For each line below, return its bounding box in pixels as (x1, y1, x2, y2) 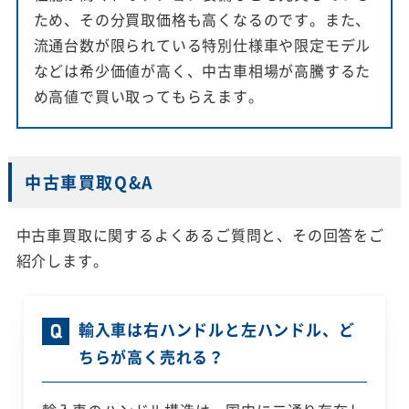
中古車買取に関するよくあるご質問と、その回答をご (16, 224, 384, 246)
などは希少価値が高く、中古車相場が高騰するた (33, 59, 372, 82)
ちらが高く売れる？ (78, 345, 225, 369)
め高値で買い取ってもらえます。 (33, 85, 264, 108)
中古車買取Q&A (24, 170, 154, 195)
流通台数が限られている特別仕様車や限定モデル (33, 34, 372, 57)
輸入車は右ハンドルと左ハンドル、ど (78, 318, 355, 341)
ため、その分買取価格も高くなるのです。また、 (33, 8, 372, 31)
